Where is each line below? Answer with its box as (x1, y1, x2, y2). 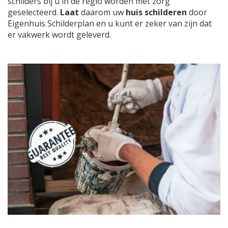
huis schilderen (126, 7, 187, 18)
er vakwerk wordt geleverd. (8, 29, 111, 41)
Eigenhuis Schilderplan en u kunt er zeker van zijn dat (8, 18, 212, 30)
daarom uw (81, 7, 126, 18)
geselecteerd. (8, 7, 60, 18)
